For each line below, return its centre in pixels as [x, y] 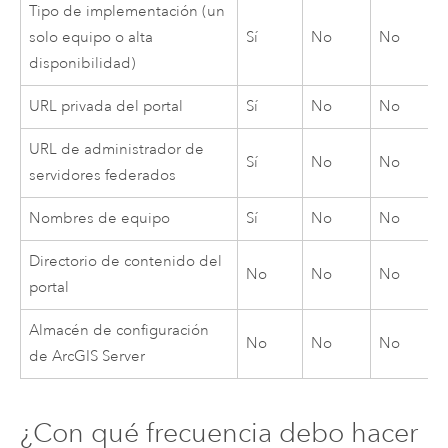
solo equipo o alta [91, 37]
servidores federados [103, 175]
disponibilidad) [83, 63]
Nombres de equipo [100, 218]
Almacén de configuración [119, 330]
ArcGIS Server [99, 356]
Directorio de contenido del [126, 261]
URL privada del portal [106, 106]
